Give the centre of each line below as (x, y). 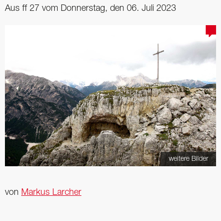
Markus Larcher (51, 192)
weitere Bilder (188, 159)
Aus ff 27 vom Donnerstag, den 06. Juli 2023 (91, 8)
